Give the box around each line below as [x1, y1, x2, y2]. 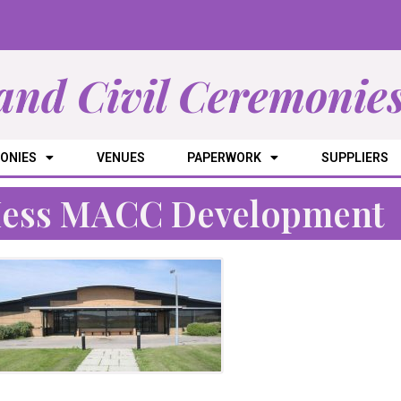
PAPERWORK [187, 150, 262, 166]
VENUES [96, 150, 145, 166]
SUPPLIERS [320, 150, 388, 166]
